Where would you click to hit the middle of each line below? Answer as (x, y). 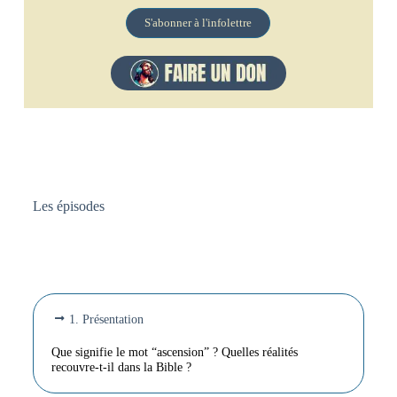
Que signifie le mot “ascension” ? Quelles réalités (174, 351)
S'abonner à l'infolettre (198, 23)
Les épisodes (68, 206)
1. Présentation (106, 319)
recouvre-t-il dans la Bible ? (121, 366)
